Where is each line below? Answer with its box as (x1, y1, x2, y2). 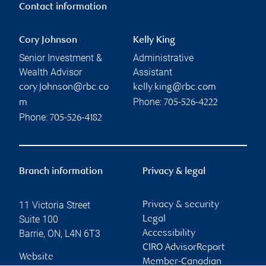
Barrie (19, 227, 43, 239)
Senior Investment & (19, 52, 102, 64)
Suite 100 (19, 213, 58, 225)
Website (19, 252, 53, 262)
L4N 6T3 (65, 227, 100, 239)
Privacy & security (142, 199, 219, 210)
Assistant (133, 66, 172, 78)
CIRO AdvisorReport (142, 242, 225, 253)
